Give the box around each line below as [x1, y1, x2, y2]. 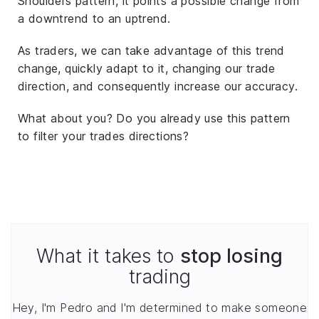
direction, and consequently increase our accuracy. [18, 78, 298, 93]
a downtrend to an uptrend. [18, 11, 171, 26]
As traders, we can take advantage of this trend [18, 43, 285, 58]
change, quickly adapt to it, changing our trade [18, 61, 276, 75]
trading [128, 264, 191, 288]
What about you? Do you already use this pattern [18, 110, 291, 125]
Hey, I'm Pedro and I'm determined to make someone [11, 300, 308, 315]
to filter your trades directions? [18, 128, 189, 143]
